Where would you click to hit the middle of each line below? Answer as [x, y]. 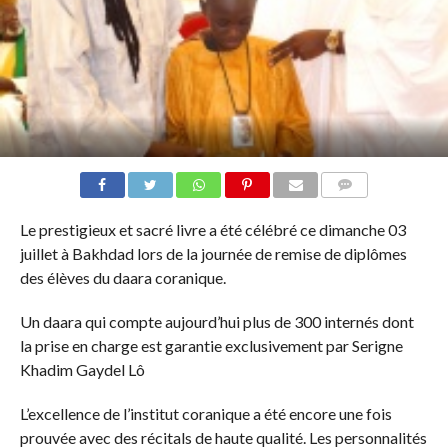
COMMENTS [361, 208]
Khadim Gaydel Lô [82, 369]
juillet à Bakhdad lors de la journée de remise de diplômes [213, 253]
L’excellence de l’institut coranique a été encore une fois [205, 413]
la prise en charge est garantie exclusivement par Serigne [211, 345]
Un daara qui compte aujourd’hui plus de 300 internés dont [216, 321]
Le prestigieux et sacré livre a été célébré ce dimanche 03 [212, 229]
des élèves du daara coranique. [122, 277]
